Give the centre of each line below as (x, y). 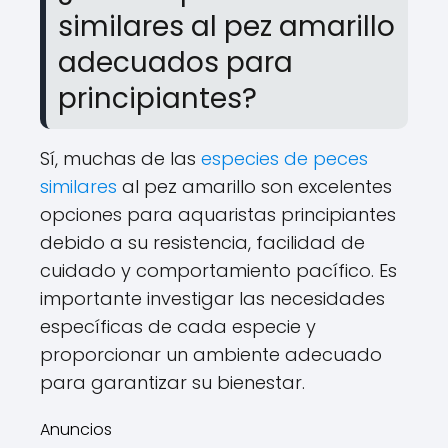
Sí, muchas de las (120, 158)
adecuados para (175, 62)
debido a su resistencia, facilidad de (202, 242)
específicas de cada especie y (178, 326)
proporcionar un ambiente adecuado (211, 354)
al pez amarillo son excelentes (254, 186)
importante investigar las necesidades (212, 298)
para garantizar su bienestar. (172, 382)
